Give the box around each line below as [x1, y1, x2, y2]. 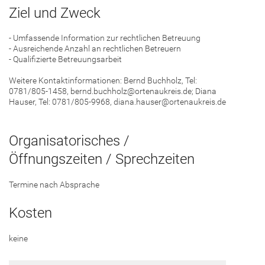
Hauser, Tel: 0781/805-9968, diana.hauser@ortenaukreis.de [9, 97, 226, 107]
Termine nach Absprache [9, 180, 99, 190]
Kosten [9, 204, 52, 221]
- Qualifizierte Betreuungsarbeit [9, 54, 122, 64]
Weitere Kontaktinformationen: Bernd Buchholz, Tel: [9, 76, 197, 86]
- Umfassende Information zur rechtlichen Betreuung [9, 33, 201, 43]
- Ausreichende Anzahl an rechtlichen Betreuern [9, 44, 181, 54]
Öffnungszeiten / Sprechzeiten [9, 151, 195, 168]
